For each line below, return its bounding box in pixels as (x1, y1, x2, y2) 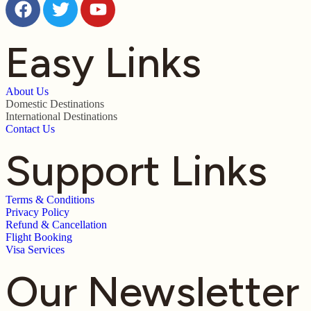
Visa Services (6, 243, 65, 255)
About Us (6, 85, 49, 97)
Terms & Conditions (6, 193, 94, 205)
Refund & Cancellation (6, 218, 107, 230)
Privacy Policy (6, 205, 69, 218)
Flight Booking (6, 230, 72, 243)
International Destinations (6, 110, 117, 122)
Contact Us (6, 122, 55, 135)
